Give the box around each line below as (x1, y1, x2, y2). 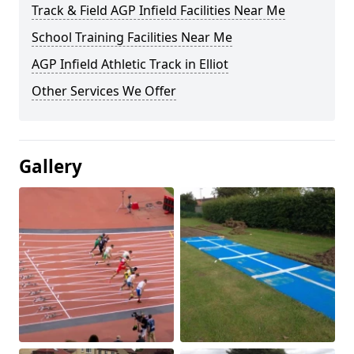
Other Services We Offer (32, 82, 176, 100)
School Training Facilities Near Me (32, 28, 232, 46)
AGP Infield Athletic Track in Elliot (32, 55, 228, 73)
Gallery (19, 154, 82, 179)
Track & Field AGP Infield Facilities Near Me (32, 2, 285, 19)
